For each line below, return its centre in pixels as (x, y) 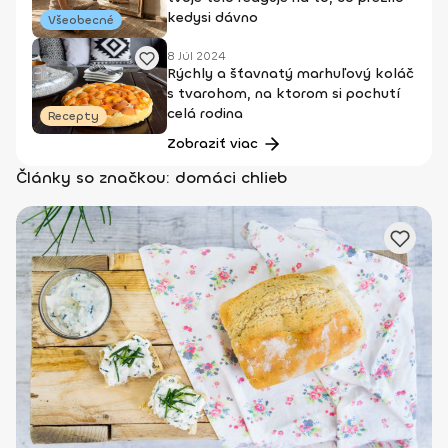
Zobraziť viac (212, 143)
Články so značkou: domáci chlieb (151, 177)
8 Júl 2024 (196, 56)
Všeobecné (81, 20)
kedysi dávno (212, 17)
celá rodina (205, 113)
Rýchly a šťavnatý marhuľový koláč (290, 73)
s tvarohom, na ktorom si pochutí (283, 93)
